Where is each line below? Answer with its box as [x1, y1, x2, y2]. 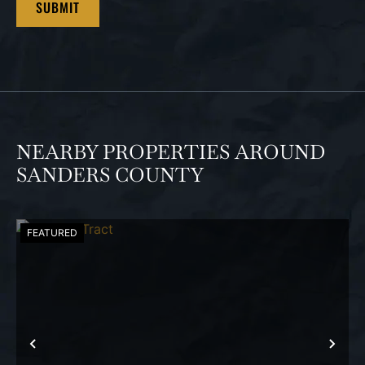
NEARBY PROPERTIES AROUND [16, 139, 325, 165]
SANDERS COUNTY [16, 162, 204, 188]
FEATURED [27, 226, 77, 240]
